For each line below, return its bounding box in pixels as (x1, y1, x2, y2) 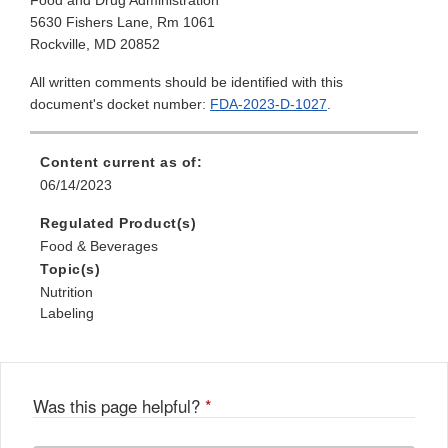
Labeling (40, 305, 94, 322)
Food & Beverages (40, 238, 158, 255)
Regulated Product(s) (40, 215, 196, 232)
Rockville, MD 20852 (30, 36, 160, 53)
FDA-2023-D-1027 (210, 96, 327, 113)
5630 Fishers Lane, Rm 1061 (30, 14, 215, 31)
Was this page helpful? (33, 394, 205, 419)
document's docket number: (30, 96, 210, 113)
